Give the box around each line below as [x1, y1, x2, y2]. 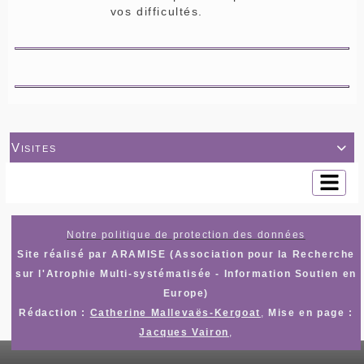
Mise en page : [268, 306, 353, 318]
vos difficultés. [110, 4, 204, 18]
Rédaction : [19, 306, 90, 318]
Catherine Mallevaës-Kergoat [89, 306, 261, 318]
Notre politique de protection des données [67, 228, 305, 240]
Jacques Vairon [139, 326, 229, 338]
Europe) [162, 287, 210, 299]
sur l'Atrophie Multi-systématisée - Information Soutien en [15, 267, 357, 279]
